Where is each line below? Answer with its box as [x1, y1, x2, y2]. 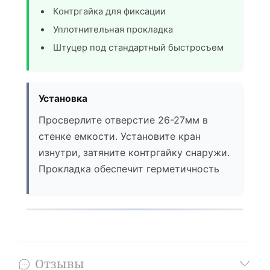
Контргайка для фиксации [53, 5, 166, 17]
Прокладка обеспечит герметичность [39, 162, 219, 175]
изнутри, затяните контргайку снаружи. [39, 146, 230, 159]
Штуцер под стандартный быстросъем [53, 42, 224, 53]
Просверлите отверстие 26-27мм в [39, 113, 208, 126]
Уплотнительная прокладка [53, 24, 173, 35]
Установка [39, 92, 87, 104]
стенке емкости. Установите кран [39, 130, 201, 142]
